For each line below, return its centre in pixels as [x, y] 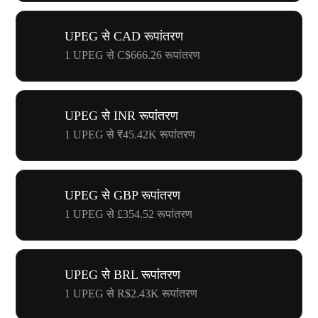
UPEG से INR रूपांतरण [121, 116]
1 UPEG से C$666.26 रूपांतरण [132, 55]
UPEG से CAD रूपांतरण [124, 36]
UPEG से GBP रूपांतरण [122, 195]
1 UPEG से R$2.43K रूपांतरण [131, 294]
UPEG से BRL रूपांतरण [122, 275]
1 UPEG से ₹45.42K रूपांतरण [130, 135]
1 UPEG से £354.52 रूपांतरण [128, 214]
